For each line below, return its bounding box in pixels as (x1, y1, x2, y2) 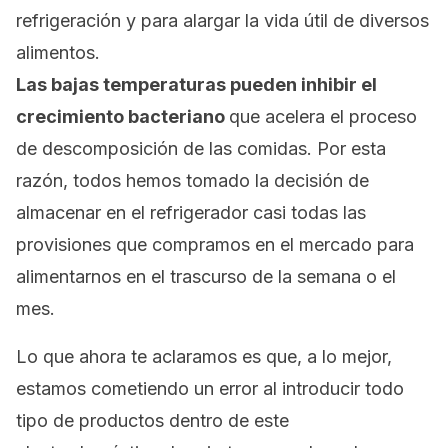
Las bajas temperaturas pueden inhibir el (16, 74, 377, 95)
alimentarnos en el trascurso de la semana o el (16, 266, 396, 287)
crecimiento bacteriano (16, 106, 229, 127)
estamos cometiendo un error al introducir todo (16, 378, 404, 399)
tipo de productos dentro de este (16, 410, 289, 431)
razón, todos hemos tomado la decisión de (16, 170, 369, 191)
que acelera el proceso (229, 106, 417, 127)
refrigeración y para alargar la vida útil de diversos (16, 10, 429, 31)
